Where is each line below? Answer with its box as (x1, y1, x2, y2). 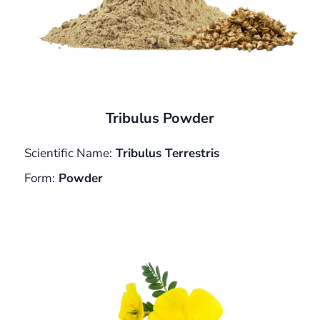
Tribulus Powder (106, 109, 214, 129)
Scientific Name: (24, 145, 112, 162)
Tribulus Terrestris (112, 145, 219, 162)
